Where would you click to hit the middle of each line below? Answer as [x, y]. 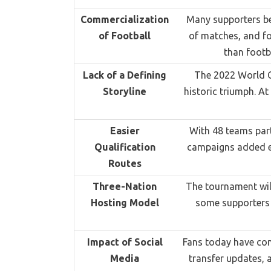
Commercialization [125, 19]
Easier [125, 130]
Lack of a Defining [125, 75]
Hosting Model [125, 202]
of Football [125, 35]
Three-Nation [125, 186]
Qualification [125, 147]
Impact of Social [125, 242]
